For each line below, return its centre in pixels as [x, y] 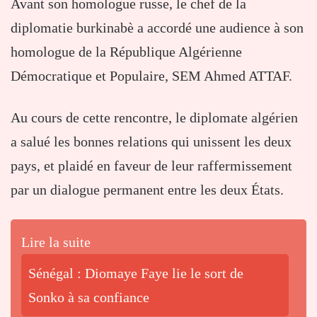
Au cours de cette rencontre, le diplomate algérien [154, 117]
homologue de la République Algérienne [126, 51]
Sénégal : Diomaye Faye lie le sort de [136, 273]
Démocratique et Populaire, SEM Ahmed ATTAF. [151, 75]
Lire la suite [56, 242]
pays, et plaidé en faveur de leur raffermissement [151, 165]
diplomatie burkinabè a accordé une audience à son [157, 27]
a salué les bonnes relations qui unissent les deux [151, 141]
